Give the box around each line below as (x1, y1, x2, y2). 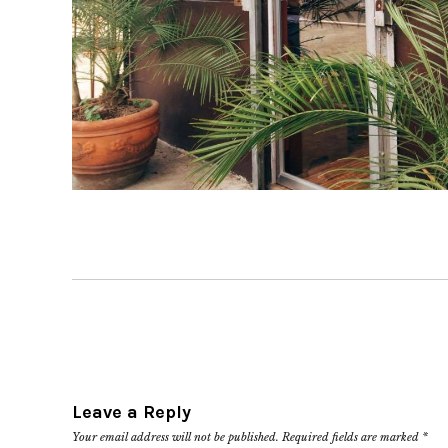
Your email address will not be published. (72, 429, 279, 444)
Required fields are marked (282, 429, 422, 444)
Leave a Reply (72, 400, 191, 423)
